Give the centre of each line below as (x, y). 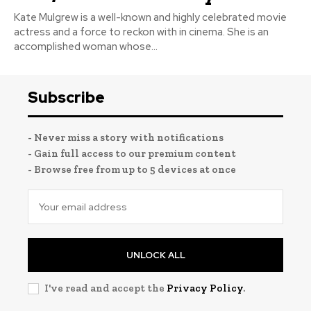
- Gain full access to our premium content (132, 153)
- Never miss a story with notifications (126, 137)
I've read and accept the (106, 288)
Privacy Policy (205, 288)
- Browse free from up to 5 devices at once (132, 169)
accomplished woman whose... (86, 46)
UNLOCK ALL (155, 255)
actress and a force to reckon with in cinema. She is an (141, 32)
